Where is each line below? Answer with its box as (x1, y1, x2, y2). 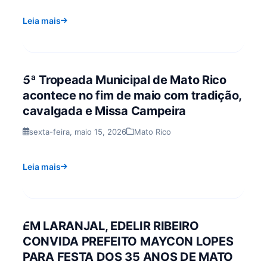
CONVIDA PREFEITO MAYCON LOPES (23, 234, 234, 249)
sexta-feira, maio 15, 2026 (29, 126, 126, 136)
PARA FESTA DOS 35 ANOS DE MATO (23, 249, 234, 264)
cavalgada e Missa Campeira (23, 103, 187, 118)
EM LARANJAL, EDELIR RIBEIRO (23, 218, 199, 233)
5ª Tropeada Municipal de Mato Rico (23, 72, 226, 87)
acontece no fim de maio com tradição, (23, 88, 241, 103)
